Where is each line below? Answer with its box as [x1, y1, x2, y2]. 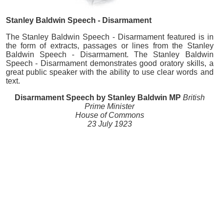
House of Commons [75, 111, 144, 119]
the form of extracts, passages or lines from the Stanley [5, 42, 214, 50]
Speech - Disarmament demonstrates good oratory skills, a [5, 59, 214, 67]
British [180, 93, 205, 102]
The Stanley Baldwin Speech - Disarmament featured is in [5, 33, 214, 41]
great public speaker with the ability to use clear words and [5, 68, 214, 76]
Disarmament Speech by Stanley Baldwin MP [14, 93, 181, 102]
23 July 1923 [87, 120, 132, 128]
